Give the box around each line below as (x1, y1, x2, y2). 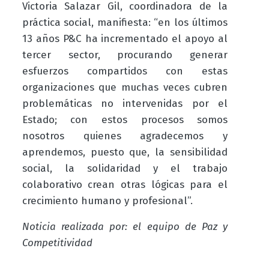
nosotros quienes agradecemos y (22, 130, 228, 143)
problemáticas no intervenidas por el (22, 97, 228, 110)
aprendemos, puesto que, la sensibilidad (22, 146, 228, 159)
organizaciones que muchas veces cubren (22, 81, 228, 94)
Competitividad (22, 237, 95, 250)
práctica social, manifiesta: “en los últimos (22, 16, 228, 29)
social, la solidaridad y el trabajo (22, 162, 228, 175)
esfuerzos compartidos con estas (22, 65, 228, 78)
